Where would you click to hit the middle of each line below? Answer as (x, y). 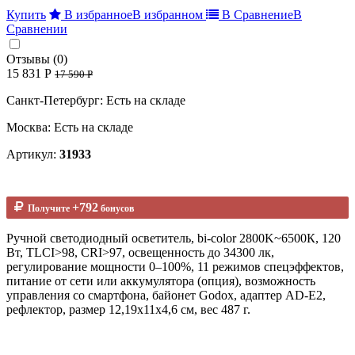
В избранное (98, 14)
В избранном (168, 14)
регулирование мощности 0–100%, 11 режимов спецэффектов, (175, 266)
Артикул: (33, 154)
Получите (48, 208)
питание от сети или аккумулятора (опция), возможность (161, 281)
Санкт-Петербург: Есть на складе (96, 100)
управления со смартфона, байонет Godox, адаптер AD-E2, (166, 295)
